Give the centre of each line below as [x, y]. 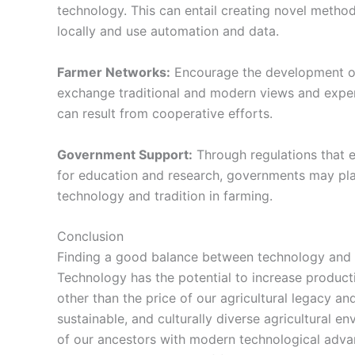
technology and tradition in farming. [165, 195]
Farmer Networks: [114, 73]
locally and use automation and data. [168, 31]
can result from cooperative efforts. [165, 114]
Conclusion [90, 237]
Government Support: [125, 154]
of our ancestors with [123, 340]
